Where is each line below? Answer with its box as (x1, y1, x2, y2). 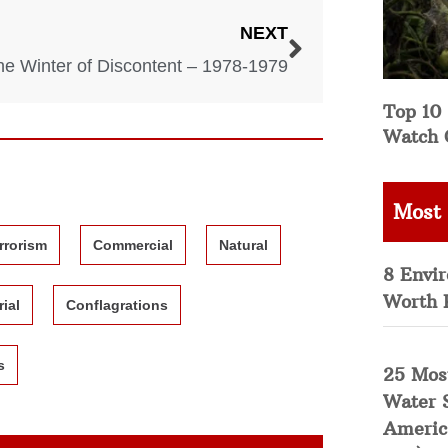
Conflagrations (66, 296, 168, 313)
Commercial (93, 236, 173, 253)
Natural (219, 236, 268, 253)
